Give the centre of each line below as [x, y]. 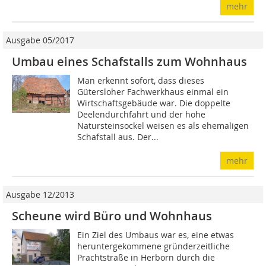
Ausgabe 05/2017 [40, 40]
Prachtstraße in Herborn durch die [146, 258]
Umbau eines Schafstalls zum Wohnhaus [129, 62]
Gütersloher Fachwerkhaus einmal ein [153, 92]
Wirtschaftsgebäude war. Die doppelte [154, 103]
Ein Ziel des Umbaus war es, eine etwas [156, 235]
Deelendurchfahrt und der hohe [142, 115]
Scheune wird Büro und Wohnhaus [112, 216]
